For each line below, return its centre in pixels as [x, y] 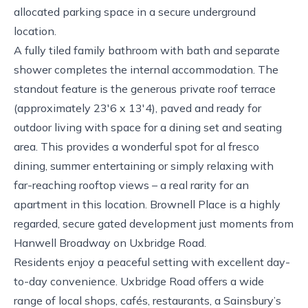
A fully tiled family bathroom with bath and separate [147, 50]
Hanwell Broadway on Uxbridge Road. [110, 242]
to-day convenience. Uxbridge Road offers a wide [139, 281]
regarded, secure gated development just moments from [154, 223]
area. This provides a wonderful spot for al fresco [136, 146]
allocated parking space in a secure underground [135, 11]
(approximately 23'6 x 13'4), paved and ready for [137, 108]
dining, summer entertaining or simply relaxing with [144, 165]
